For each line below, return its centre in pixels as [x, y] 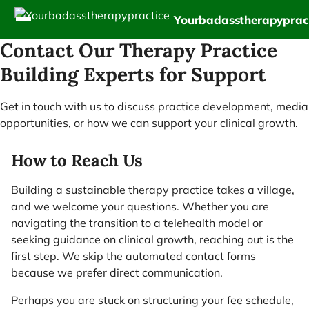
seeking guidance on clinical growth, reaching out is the [152, 239]
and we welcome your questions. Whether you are [140, 206]
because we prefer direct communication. [117, 272]
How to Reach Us [77, 160]
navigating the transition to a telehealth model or [137, 223]
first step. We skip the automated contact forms [133, 256]
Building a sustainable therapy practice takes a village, [153, 190]
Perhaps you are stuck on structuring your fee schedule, [152, 300]
